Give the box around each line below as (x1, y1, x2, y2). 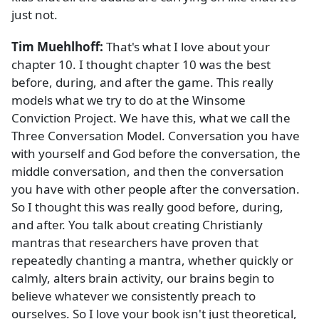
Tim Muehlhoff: (11, 38, 106, 56)
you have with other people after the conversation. (11, 181, 300, 198)
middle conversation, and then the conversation (11, 163, 284, 180)
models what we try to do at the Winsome (11, 92, 246, 109)
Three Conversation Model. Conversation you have (11, 127, 300, 145)
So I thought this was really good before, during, (11, 199, 283, 216)
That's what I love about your (106, 38, 270, 56)
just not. (11, 6, 58, 23)
